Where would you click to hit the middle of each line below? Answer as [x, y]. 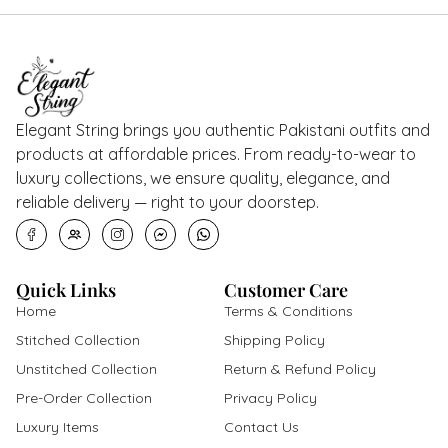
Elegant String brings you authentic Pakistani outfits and [223, 129]
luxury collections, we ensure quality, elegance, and [203, 177]
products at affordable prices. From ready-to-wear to [216, 153]
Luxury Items [57, 426]
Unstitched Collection [86, 368]
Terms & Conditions [288, 310]
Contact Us [261, 426]
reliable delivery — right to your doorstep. [167, 201]
